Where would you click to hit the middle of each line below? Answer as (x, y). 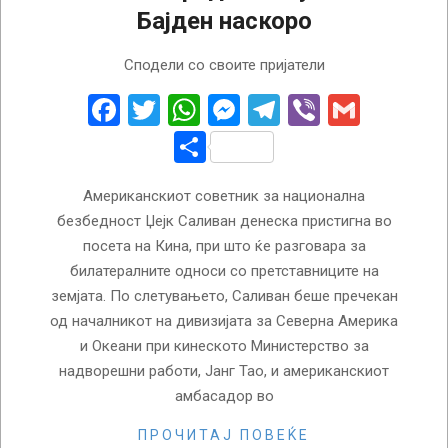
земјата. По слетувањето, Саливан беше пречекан (224, 296)
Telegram (344, 110)
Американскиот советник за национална (224, 196)
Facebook (186, 110)
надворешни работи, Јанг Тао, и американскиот (224, 371)
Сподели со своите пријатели (224, 65)
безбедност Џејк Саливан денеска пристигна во (224, 221)
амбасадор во (224, 396)
